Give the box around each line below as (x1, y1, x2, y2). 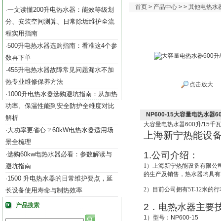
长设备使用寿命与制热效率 (5, 186, 82, 194)
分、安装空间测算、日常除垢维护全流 (5, 18, 114, 25)
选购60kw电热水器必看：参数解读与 (7, 150, 112, 158)
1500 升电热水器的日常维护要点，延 (7, 175, 113, 182)
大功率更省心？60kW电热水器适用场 (7, 126, 113, 134)
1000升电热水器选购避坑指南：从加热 (7, 90, 117, 98)
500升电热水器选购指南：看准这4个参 (7, 42, 117, 49)
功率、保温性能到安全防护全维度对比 (5, 102, 114, 110)
